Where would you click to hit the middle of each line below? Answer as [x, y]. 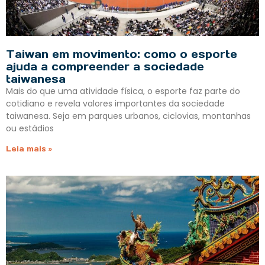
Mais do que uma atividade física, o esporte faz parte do [123, 91]
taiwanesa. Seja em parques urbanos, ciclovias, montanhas [128, 116]
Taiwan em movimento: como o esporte [122, 54]
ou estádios [30, 129]
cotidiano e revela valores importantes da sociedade [115, 104]
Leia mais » [29, 149]
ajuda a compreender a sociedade [105, 67]
